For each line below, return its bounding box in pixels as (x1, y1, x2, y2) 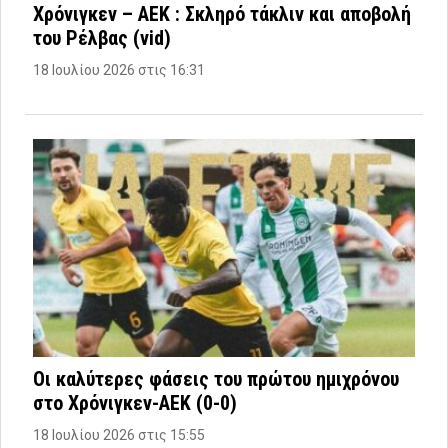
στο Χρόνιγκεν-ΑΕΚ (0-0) (33, 391, 237, 416)
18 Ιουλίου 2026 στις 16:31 (33, 61, 205, 78)
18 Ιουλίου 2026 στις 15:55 (33, 427, 205, 444)
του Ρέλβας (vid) (33, 25, 171, 50)
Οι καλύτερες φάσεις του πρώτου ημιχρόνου (33, 367, 399, 392)
